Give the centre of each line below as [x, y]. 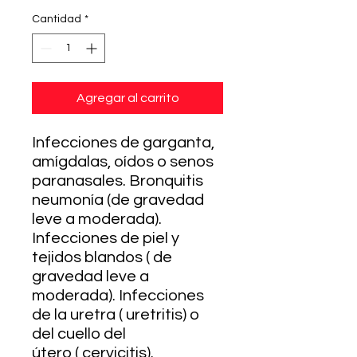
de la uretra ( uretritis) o [116, 314]
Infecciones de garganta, [123, 142]
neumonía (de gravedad [118, 200]
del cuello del [79, 333]
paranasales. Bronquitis [118, 180]
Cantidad [57, 19]
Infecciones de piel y [106, 238]
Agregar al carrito [127, 98]
